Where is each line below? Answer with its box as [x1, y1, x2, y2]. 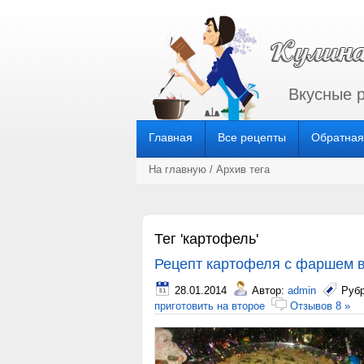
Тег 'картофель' [154, 231, 258, 247]
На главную [149, 163, 206, 175]
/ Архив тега [206, 163, 270, 175]
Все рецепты [218, 131, 286, 144]
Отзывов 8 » [290, 300, 350, 312]
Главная [149, 131, 193, 144]
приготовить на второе [154, 300, 265, 312]
